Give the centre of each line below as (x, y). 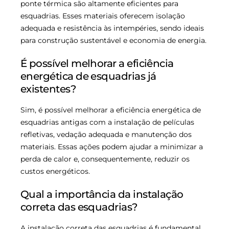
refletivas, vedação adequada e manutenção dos (106, 135)
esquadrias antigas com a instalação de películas (107, 122)
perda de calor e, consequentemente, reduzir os (105, 159)
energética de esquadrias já (88, 76)
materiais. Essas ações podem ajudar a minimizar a (112, 147)
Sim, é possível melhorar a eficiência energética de (111, 110)
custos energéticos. (55, 171)
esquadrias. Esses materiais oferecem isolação (103, 16)
